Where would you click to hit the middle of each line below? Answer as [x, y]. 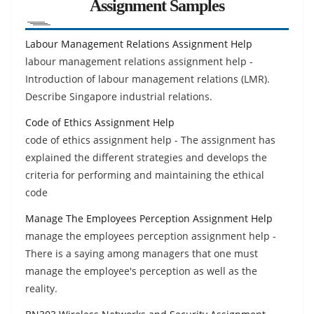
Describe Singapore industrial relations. [119, 96]
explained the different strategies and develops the [146, 157]
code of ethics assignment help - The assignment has [150, 139]
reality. [41, 288]
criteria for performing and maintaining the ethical [145, 175]
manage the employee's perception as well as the [141, 271]
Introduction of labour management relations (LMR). [148, 78]
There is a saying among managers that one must [142, 253]
